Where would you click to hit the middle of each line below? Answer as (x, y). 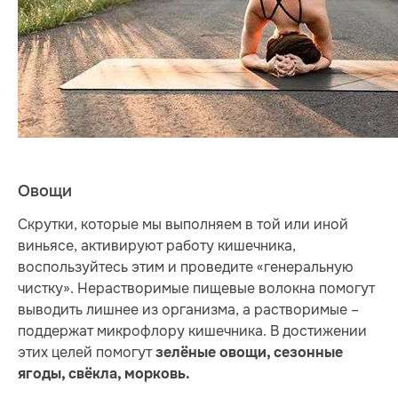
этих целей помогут (87, 353)
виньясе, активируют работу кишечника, (157, 246)
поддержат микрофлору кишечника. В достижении (192, 331)
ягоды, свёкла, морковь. (104, 374)
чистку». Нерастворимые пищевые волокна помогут (196, 289)
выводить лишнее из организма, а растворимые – (188, 310)
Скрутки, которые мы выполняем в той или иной (183, 225)
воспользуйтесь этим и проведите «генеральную (186, 267)
